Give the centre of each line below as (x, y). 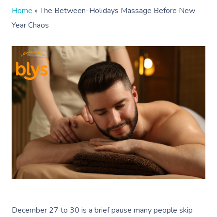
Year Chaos (30, 25)
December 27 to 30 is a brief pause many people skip (102, 210)
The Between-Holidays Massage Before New (117, 11)
